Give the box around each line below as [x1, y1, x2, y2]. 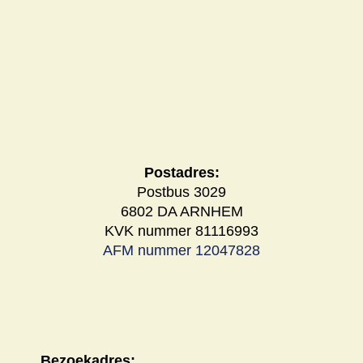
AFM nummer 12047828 [103, 241, 260, 258]
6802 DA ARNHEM [120, 202, 243, 220]
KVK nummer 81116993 [105, 221, 258, 239]
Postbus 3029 [137, 182, 226, 200]
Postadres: [143, 163, 220, 181]
